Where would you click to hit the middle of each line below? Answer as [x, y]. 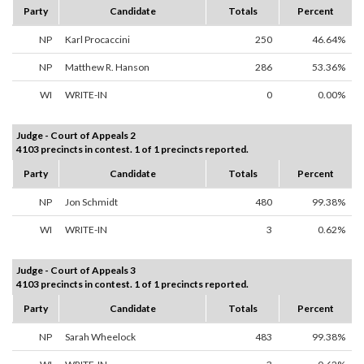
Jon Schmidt [91, 202]
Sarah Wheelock [100, 337]
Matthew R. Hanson [107, 67]
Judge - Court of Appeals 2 [76, 136]
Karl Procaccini [97, 40]
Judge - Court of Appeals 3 [76, 271]
